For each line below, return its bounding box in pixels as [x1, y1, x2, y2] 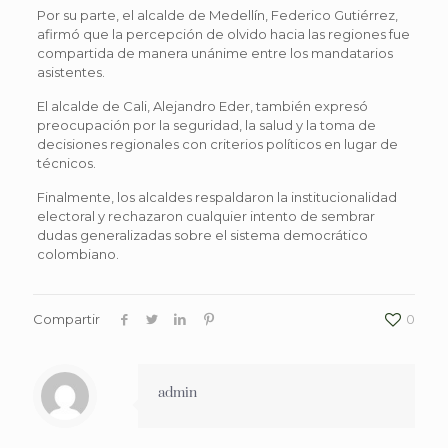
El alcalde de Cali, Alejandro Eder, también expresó [36, 97, 368, 114]
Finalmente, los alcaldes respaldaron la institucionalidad [36, 188, 397, 205]
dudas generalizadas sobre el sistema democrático [36, 226, 368, 243]
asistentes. [36, 63, 105, 80]
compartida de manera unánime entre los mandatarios [36, 44, 393, 61]
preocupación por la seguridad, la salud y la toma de [36, 116, 376, 133]
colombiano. [36, 245, 119, 262]
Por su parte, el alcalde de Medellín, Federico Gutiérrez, [36, 6, 398, 23]
